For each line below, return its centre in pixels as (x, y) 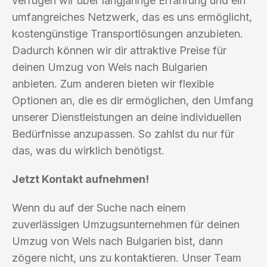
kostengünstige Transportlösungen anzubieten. (128, 33)
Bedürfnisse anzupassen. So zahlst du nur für (123, 133)
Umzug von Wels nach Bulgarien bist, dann (117, 241)
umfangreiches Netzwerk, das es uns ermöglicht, (132, 17)
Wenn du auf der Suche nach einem (99, 207)
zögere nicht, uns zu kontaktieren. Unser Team (127, 257)
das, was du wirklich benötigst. (88, 150)
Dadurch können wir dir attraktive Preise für (119, 50)
